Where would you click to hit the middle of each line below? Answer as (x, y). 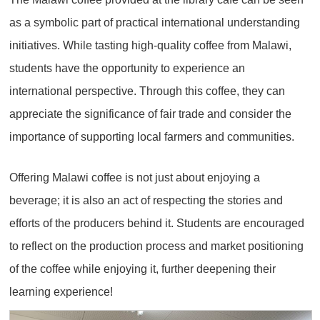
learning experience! (61, 291)
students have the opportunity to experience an (127, 67)
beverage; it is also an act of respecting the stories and (146, 200)
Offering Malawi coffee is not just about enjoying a (135, 177)
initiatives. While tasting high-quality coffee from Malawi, (151, 45)
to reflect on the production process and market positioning (157, 245)
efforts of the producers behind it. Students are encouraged (157, 222)
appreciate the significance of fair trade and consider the (151, 113)
